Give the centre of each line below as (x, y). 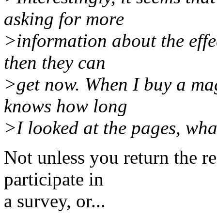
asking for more (64, 19)
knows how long (66, 106)
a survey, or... (55, 201)
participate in (54, 179)
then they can (55, 62)
